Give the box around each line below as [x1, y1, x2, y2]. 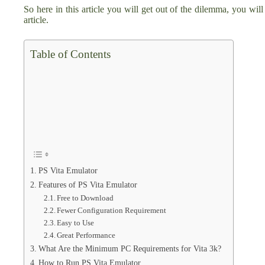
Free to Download [57, 193, 114, 202]
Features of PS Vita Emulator [38, 179, 137, 189]
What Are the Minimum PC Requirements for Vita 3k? [38, 243, 221, 253]
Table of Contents [30, 47, 111, 60]
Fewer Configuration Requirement [57, 205, 167, 215]
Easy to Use [57, 218, 95, 227]
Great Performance [57, 230, 116, 240]
